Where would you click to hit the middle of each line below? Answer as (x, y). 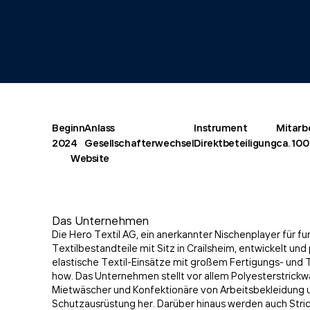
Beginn (69, 129)
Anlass (100, 129)
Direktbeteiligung (235, 145)
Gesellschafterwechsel (139, 145)
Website (90, 160)
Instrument (221, 129)
